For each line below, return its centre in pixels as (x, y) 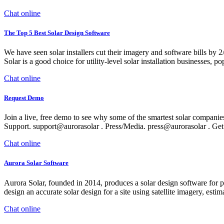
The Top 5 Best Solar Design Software (57, 32)
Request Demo (24, 98)
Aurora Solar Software (36, 163)
